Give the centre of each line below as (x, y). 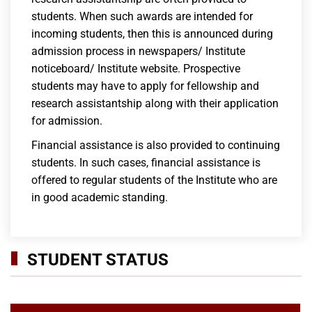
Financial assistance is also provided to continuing (156, 146)
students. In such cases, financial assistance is (146, 163)
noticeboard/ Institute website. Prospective (136, 69)
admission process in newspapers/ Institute (138, 52)
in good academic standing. (100, 198)
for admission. (67, 121)
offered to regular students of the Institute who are (154, 180)
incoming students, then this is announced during (152, 34)
